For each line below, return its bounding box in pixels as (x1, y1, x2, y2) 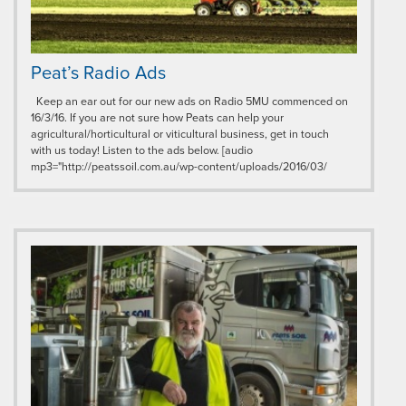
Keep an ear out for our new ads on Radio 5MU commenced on (31, 93, 348, 109)
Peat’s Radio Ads (31, 62, 166, 84)
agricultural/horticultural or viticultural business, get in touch (31, 126, 329, 141)
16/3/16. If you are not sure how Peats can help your (31, 110, 284, 125)
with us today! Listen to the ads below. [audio (31, 142, 253, 158)
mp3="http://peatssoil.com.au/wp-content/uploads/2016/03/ (31, 159, 327, 174)
